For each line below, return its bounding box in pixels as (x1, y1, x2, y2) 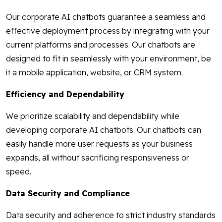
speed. (6, 166, 31, 177)
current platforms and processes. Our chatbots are (6, 40, 195, 50)
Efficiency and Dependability (6, 89, 124, 100)
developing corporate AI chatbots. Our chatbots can (6, 125, 201, 135)
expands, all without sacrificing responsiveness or (6, 153, 189, 163)
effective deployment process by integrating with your (6, 26, 210, 36)
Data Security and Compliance (6, 188, 130, 199)
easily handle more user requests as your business (6, 139, 193, 149)
